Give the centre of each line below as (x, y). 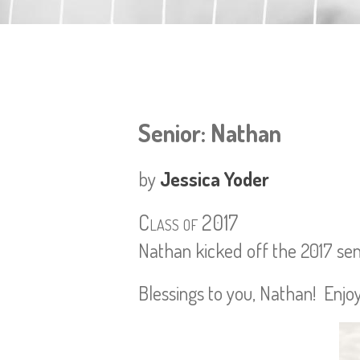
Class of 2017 (188, 222)
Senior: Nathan (210, 133)
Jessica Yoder (215, 179)
